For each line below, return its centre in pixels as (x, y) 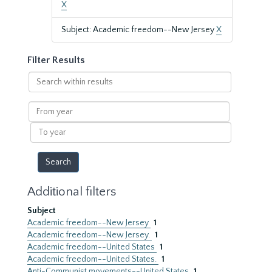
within (40, 89)
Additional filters (72, 192)
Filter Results (56, 60)
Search (41, 77)
